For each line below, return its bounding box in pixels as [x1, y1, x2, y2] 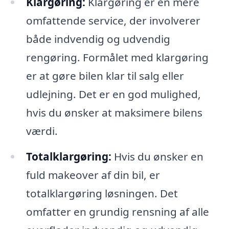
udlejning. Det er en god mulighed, [26, 87, 201, 102]
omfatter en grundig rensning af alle [26, 204, 209, 219]
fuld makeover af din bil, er [26, 167, 160, 182]
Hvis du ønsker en [111, 149, 203, 164]
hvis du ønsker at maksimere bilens [26, 105, 202, 120]
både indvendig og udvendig [26, 32, 170, 47]
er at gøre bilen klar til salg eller [26, 68, 184, 83]
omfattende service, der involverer [26, 13, 200, 28]
